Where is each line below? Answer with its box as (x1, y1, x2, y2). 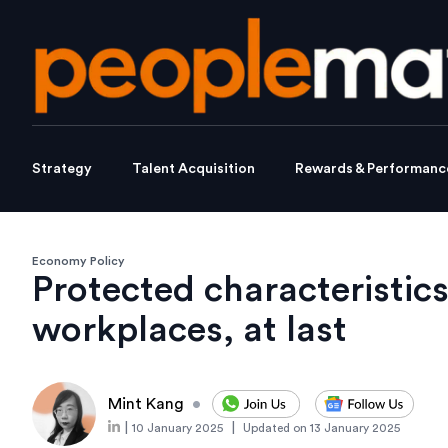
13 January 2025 (310, 422, 400, 435)
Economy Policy (32, 255, 125, 268)
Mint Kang (108, 396, 184, 413)
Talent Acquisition (132, 162, 255, 177)
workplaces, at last (32, 312, 347, 349)
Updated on (243, 422, 307, 435)
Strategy (32, 162, 92, 177)
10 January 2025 (132, 422, 223, 435)
